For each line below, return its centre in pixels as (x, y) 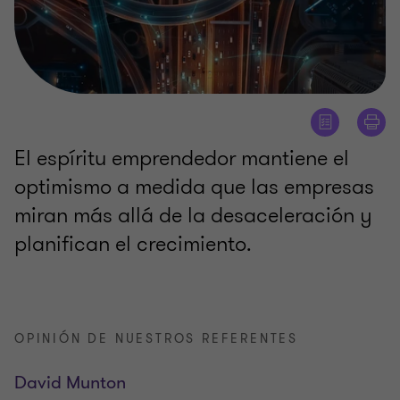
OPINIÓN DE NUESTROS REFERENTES (156, 338)
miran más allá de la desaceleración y (193, 215)
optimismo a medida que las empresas (194, 186)
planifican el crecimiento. (133, 243)
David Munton (70, 382)
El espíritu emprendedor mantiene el (182, 158)
